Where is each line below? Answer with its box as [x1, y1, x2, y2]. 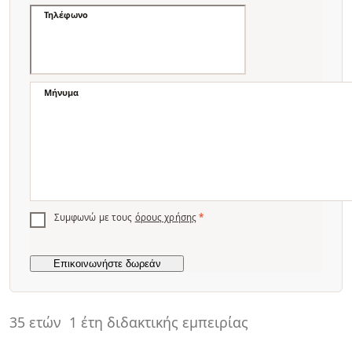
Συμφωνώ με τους [53, 211, 135, 223]
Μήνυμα [44, 86, 79, 98]
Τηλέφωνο [44, 9, 89, 21]
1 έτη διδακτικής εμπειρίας [68, 313, 248, 332]
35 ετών [9, 313, 61, 332]
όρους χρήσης [134, 211, 197, 223]
